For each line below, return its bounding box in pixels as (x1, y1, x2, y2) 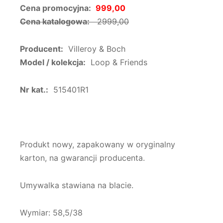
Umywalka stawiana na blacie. (20, 180, 133, 191)
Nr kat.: (20, 85, 48, 95)
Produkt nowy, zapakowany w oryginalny (20, 139, 175, 150)
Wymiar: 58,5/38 (20, 208, 83, 218)
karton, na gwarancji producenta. (20, 153, 145, 163)
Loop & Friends (86, 57, 147, 68)
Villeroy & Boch (63, 44, 125, 54)
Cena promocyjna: (20, 3, 91, 13)
